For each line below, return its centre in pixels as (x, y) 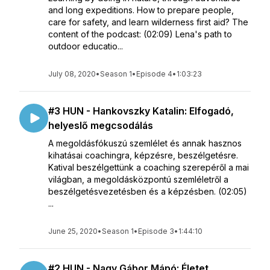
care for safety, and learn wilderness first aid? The (148, 22)
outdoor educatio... (86, 46)
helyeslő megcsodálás (101, 125)
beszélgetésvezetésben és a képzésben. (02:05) (148, 191)
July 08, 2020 (72, 74)
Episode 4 (154, 74)
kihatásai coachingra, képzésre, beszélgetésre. (143, 155)
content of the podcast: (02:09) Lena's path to (140, 34)
